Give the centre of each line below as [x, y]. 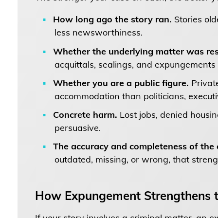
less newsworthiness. [98, 33]
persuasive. [77, 128]
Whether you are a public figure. [121, 83]
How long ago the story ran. [113, 19]
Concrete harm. [85, 115]
